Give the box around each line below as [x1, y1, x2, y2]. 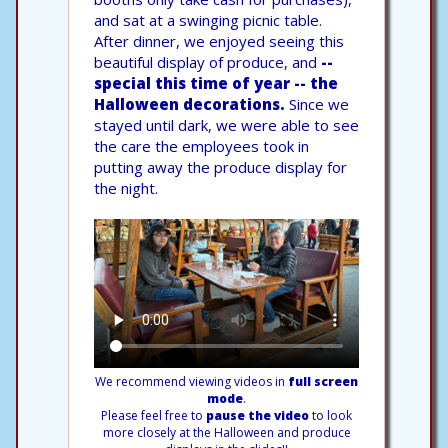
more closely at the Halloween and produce [102, 423, 351, 441]
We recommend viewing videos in [95, 372, 288, 390]
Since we [285, 93, 349, 114]
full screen [288, 372, 358, 390]
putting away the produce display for [94, 156, 347, 177]
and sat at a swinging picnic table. [94, 9, 322, 30]
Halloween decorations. [94, 93, 285, 114]
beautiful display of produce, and [94, 51, 321, 72]
